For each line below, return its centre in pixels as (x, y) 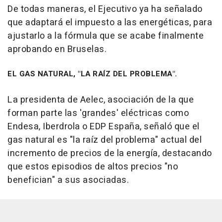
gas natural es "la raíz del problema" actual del (105, 140)
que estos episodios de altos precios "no (93, 167)
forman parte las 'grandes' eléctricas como (98, 113)
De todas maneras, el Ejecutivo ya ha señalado (105, 9)
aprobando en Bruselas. (57, 50)
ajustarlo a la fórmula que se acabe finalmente (106, 36)
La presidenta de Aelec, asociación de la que (101, 100)
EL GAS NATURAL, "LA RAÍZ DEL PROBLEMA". (92, 74)
